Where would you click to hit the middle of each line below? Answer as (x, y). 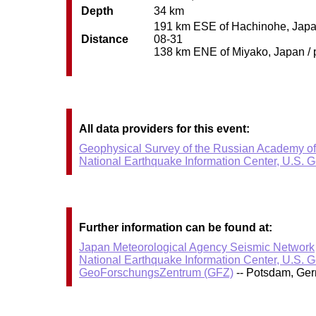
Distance (105, 39)
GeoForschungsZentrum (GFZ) (157, 272)
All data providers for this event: (165, 128)
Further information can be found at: (176, 227)
